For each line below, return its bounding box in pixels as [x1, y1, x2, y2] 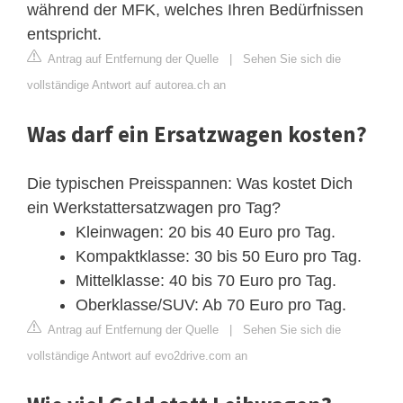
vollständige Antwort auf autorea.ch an [27, 77, 226, 92]
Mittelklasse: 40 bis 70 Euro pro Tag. [76, 271, 336, 290]
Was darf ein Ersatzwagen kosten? [27, 119, 367, 148]
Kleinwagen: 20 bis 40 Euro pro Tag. [76, 222, 336, 241]
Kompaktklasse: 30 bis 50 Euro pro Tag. [76, 246, 362, 265]
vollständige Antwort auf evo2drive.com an [27, 348, 247, 363]
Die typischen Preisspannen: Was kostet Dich [27, 174, 353, 193]
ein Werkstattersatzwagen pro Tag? [27, 198, 281, 217]
